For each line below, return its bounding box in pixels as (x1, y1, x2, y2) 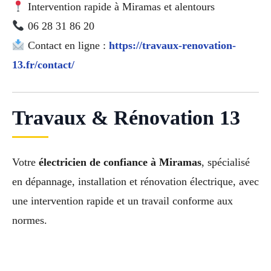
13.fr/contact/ (12, 59, 74, 71)
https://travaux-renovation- (108, 39, 236, 52)
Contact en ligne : (24, 39, 109, 52)
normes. (12, 214, 47, 226)
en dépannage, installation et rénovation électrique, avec (12, 175, 259, 188)
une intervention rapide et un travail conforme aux (12, 194, 233, 207)
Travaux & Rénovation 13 (12, 106, 240, 129)
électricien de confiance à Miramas (39, 155, 201, 168)
